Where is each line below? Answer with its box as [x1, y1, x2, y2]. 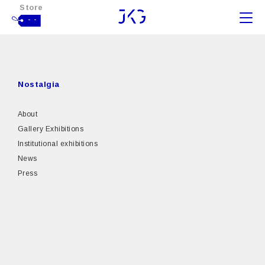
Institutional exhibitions [18, 140, 98, 148]
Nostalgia [18, 80, 60, 89]
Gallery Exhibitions [18, 125, 84, 133]
